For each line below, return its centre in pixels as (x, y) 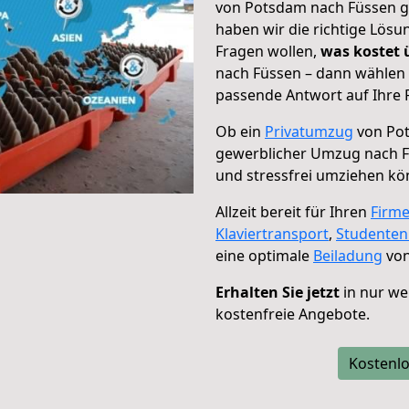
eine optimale (264, 256)
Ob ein (240, 131)
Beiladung (348, 256)
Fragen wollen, (268, 51)
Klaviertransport (272, 234)
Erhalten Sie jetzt (278, 292)
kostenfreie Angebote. (293, 314)
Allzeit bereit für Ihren (293, 212)
